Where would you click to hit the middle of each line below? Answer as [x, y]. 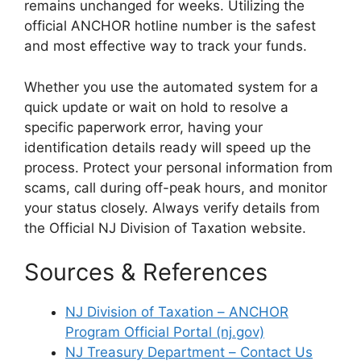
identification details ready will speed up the [168, 147]
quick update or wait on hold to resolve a [156, 107]
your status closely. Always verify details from [172, 207]
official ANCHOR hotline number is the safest [170, 26]
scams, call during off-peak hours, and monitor [176, 187]
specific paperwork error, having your [143, 127]
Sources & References [146, 272]
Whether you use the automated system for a [171, 87]
